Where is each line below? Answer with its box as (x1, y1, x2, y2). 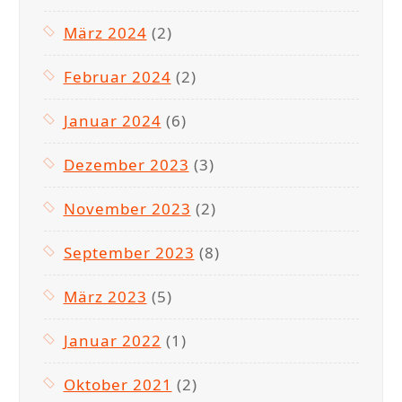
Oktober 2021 (63, 373, 172, 395)
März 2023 (63, 285, 147, 307)
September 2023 (63, 241, 195, 263)
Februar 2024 (63, 66, 171, 87)
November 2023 (63, 197, 191, 219)
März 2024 (63, 22, 147, 43)
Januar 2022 (63, 329, 162, 351)
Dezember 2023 (63, 153, 189, 175)
